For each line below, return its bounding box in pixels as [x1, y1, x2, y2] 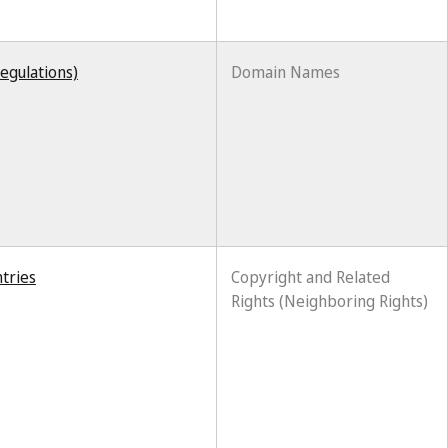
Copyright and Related [231, 266, 390, 288]
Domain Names [231, 61, 340, 83]
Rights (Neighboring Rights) [231, 290, 428, 312]
